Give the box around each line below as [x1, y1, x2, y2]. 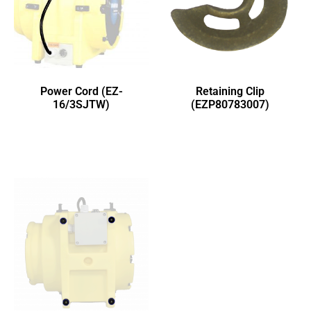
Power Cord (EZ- [40, 85, 123, 99]
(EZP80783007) [190, 98, 269, 112]
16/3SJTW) [53, 98, 110, 112]
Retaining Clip [195, 85, 264, 99]
